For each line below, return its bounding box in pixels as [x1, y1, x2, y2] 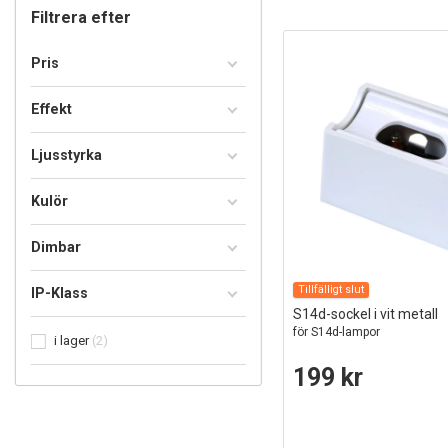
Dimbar [31, 239, 81, 255]
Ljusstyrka [31, 147, 102, 163]
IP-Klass [31, 285, 88, 301]
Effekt [31, 101, 72, 117]
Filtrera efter [31, 8, 131, 27]
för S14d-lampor [292, 325, 380, 340]
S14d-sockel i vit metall [292, 306, 438, 323]
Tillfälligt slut [297, 283, 364, 297]
